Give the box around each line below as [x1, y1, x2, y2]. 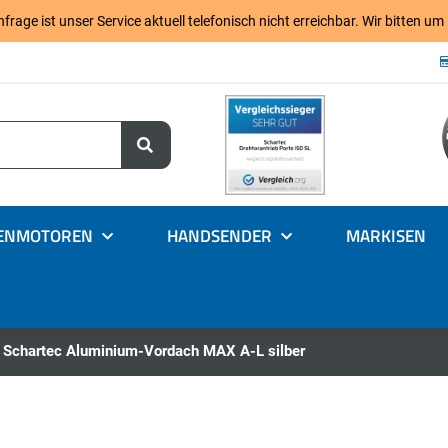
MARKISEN [346, 223, 426, 250]
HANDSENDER [167, 223, 272, 250]
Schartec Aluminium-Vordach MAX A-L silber [3, 342, 305, 361]
